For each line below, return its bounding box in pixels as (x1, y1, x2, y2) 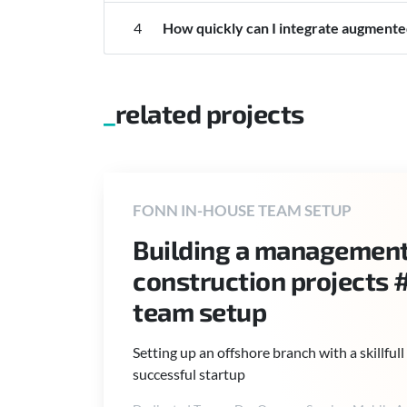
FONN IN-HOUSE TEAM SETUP (133, 201, 352, 220)
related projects (114, 97, 304, 129)
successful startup (133, 365, 245, 382)
